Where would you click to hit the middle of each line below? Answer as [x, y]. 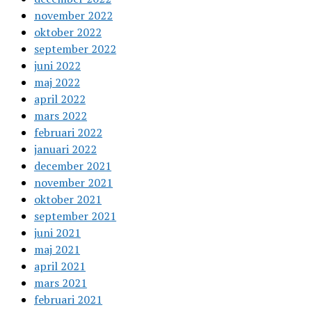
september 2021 [75, 216]
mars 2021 [60, 283]
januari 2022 [65, 149]
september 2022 [75, 49]
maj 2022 [57, 83]
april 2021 [60, 266]
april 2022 [60, 99]
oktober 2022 [68, 32]
